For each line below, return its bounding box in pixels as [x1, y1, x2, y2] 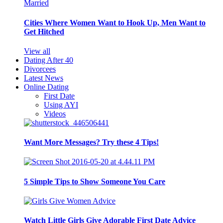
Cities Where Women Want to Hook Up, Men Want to [24, 18, 206, 27]
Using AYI [44, 100, 78, 109]
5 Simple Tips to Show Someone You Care [24, 177, 165, 186]
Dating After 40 [24, 55, 73, 64]
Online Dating [24, 82, 69, 91]
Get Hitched [24, 27, 64, 36]
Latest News [24, 73, 63, 82]
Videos [44, 109, 66, 118]
